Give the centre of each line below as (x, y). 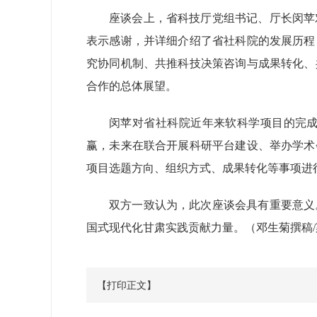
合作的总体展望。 (132, 86)
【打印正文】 (127, 285)
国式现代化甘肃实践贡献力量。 (166, 227)
